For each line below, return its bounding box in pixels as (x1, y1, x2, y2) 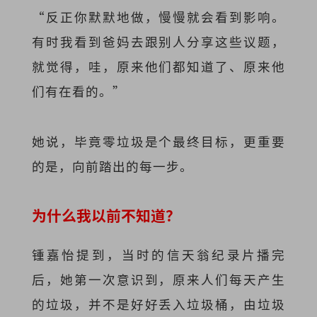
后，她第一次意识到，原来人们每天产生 (31, 270, 286, 288)
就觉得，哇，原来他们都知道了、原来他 (31, 57, 286, 76)
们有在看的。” (31, 82, 126, 100)
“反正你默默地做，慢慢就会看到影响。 (31, 8, 286, 26)
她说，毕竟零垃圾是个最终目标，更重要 (31, 132, 286, 150)
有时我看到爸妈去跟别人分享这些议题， (31, 33, 286, 51)
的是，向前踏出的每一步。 (31, 156, 193, 175)
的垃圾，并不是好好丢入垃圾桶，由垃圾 (31, 294, 286, 313)
